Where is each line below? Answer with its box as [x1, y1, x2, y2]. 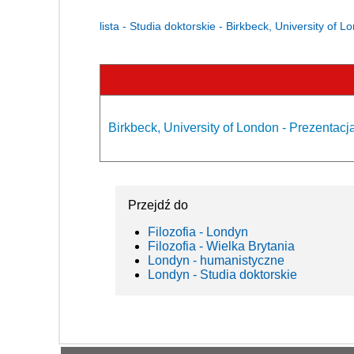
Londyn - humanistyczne [148, 254, 284, 267]
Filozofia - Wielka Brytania [148, 239, 295, 253]
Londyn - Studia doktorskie [148, 268, 297, 281]
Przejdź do [128, 198, 188, 212]
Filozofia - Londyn [148, 225, 248, 239]
